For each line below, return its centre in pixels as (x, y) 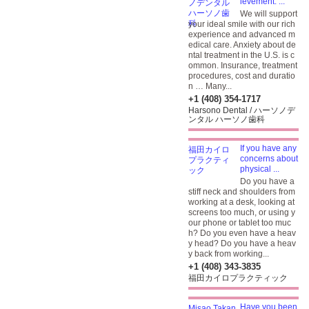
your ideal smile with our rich (242, 24)
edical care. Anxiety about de (242, 45)
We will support (269, 14)
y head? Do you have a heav (242, 243)
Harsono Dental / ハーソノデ (242, 110)
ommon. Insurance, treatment (243, 66)
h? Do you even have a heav (242, 233)
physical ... (260, 169)
